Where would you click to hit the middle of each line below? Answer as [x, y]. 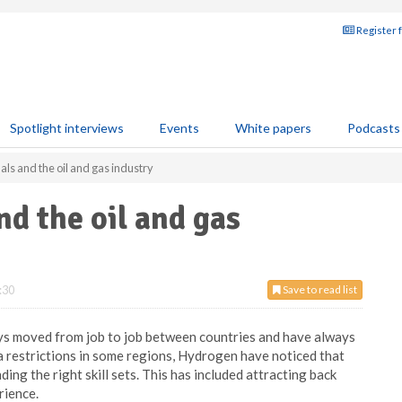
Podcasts [374, 128]
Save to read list [319, 289]
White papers [273, 128]
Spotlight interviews [67, 128]
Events [179, 128]
